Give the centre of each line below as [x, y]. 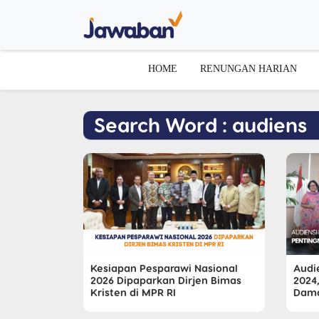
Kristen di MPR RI [133, 292]
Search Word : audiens [200, 124]
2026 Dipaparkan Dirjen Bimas [166, 280]
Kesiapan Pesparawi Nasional [164, 268]
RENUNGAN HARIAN [249, 68]
